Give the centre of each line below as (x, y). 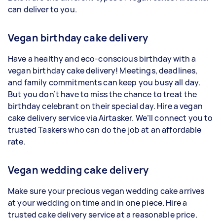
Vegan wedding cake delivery (78, 170)
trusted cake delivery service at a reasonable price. (103, 214)
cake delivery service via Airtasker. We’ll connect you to (110, 118)
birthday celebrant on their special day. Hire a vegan (105, 106)
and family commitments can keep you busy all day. (104, 82)
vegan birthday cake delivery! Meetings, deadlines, (103, 70)
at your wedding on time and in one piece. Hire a (98, 203)
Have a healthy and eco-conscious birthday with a (102, 58)
